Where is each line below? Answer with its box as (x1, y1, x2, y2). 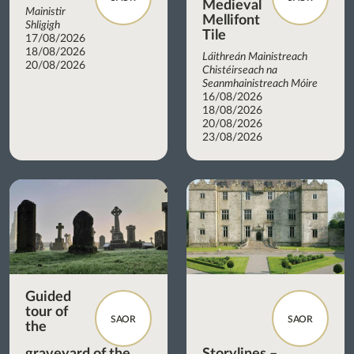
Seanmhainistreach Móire (202, 77, 318, 89)
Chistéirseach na (202, 64, 277, 76)
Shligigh (25, 19, 60, 31)
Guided (25, 289, 71, 304)
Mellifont (202, 13, 260, 28)
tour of (25, 304, 68, 319)
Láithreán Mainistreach (202, 51, 307, 62)
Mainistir (25, 6, 66, 17)
